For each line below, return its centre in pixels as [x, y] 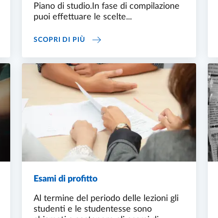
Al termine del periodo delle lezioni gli [106, 198]
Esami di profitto [65, 179]
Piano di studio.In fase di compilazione [107, 7]
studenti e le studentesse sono [93, 209]
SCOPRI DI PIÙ [59, 40]
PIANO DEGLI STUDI [120, 38]
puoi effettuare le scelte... [83, 17]
